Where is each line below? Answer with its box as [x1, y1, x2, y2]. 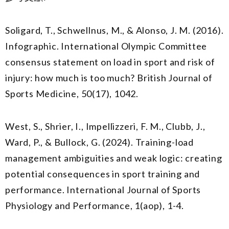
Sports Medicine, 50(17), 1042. [5, 87, 139, 99]
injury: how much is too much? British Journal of [5, 72, 213, 83]
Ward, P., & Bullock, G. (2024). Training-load [5, 136, 194, 148]
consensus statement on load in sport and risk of [5, 56, 215, 67]
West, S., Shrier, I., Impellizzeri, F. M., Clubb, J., [5, 121, 205, 132]
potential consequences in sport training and [5, 168, 200, 180]
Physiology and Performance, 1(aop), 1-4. [5, 200, 184, 212]
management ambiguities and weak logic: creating [5, 152, 222, 164]
